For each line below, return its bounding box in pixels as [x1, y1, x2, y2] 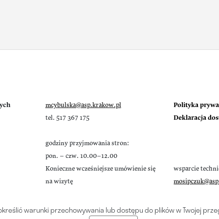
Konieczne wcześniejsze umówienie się [45, 164, 155, 173]
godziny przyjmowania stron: [45, 139, 129, 147]
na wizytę [45, 177, 73, 185]
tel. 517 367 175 [45, 113, 89, 122]
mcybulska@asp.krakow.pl [45, 101, 121, 109]
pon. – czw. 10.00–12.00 [45, 152, 117, 160]
